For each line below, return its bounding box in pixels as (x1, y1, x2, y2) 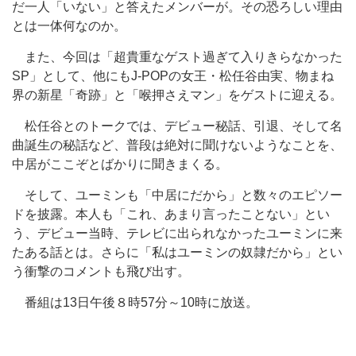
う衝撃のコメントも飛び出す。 (12, 265, 190, 278)
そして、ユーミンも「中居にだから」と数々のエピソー (12, 188, 342, 202)
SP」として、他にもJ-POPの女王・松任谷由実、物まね (12, 69, 334, 83)
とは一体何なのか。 (12, 19, 126, 33)
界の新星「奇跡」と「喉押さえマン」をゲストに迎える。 (12, 88, 342, 102)
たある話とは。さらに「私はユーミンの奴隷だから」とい (12, 246, 342, 259)
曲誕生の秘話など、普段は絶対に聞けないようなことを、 (12, 138, 342, 152)
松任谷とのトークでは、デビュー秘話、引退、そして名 (12, 119, 342, 133)
